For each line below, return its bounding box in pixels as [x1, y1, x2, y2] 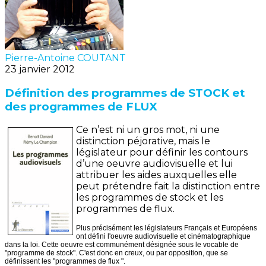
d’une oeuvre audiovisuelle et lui [76, 158, 233, 170]
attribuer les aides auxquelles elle [76, 169, 237, 181]
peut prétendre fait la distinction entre [76, 180, 260, 192]
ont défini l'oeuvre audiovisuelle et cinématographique [76, 232, 251, 241]
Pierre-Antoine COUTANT [5, 52, 126, 64]
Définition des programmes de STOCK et [5, 85, 245, 100]
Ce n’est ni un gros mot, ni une [76, 124, 220, 136]
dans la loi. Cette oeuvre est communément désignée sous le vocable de [5, 240, 239, 249]
